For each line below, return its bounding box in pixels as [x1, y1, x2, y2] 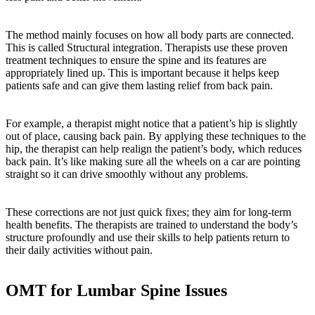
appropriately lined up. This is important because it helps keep [6, 67, 279, 79]
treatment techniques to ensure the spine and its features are [6, 54, 266, 67]
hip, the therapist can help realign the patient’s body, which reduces [6, 143, 302, 155]
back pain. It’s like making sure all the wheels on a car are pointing [6, 155, 300, 168]
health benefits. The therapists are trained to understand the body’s [6, 219, 297, 231]
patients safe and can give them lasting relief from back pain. [6, 79, 273, 92]
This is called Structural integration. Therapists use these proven [6, 41, 288, 54]
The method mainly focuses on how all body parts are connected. [6, 29, 294, 41]
